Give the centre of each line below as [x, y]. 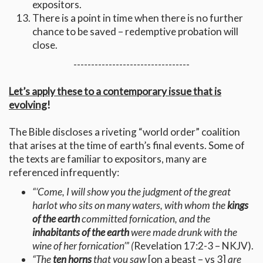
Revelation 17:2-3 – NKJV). [194, 246]
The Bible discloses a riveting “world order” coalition [124, 132]
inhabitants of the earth [81, 232]
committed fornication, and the [145, 219]
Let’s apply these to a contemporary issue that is [115, 92]
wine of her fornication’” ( [83, 246]
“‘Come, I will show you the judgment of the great [131, 192]
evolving [28, 105]
